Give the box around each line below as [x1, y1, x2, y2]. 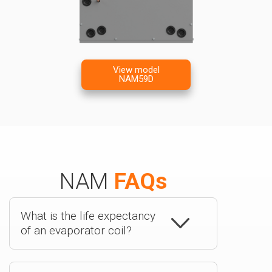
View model [112, 64, 160, 75]
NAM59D [118, 73, 154, 84]
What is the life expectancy [21, 208, 155, 223]
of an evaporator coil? [21, 223, 132, 237]
